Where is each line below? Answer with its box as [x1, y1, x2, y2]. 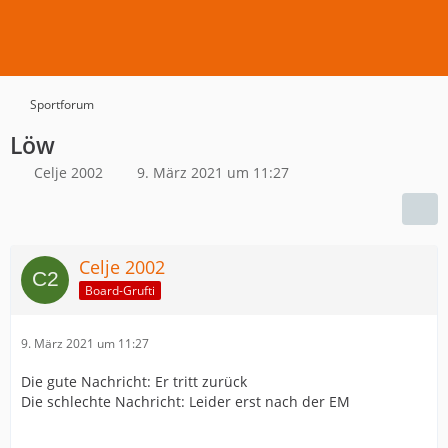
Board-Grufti [85, 281, 155, 299]
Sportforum [30, 96, 94, 113]
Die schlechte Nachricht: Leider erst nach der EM [21, 392, 350, 411]
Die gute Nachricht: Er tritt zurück [21, 372, 247, 391]
